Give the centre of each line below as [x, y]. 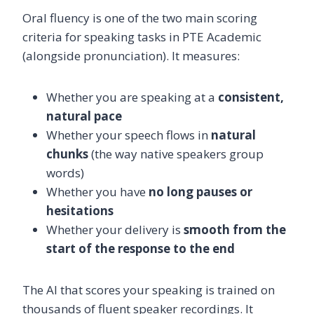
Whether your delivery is [115, 229]
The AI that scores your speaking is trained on [149, 289]
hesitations [80, 210]
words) [65, 172]
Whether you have [97, 191]
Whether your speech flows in [129, 135]
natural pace [84, 116]
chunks [67, 153]
